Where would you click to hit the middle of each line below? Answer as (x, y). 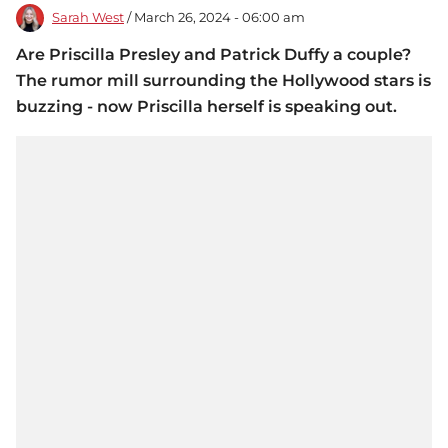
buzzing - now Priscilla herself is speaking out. (206, 107)
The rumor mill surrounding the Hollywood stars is (223, 81)
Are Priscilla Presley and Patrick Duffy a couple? (213, 55)
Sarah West (88, 18)
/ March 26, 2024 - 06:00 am (214, 18)
